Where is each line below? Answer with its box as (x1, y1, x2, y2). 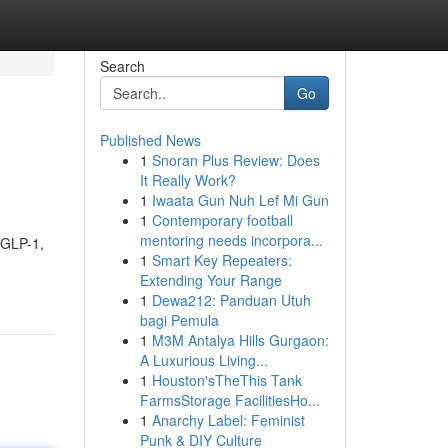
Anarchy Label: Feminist (151, 410, 305, 430)
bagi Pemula (139, 310, 219, 330)
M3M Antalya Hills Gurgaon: (151, 330, 329, 350)
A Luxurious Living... (139, 350, 268, 370)
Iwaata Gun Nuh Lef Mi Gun (151, 190, 329, 210)
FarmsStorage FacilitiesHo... (139, 390, 320, 410)
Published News (99, 130, 201, 150)
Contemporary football (151, 210, 293, 230)
